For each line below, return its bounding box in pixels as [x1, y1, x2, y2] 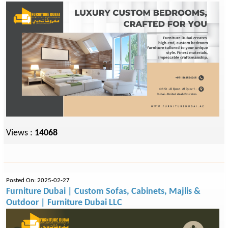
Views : [6, 128, 35, 138]
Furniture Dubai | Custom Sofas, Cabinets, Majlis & [6, 187, 201, 196]
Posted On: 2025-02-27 [6, 178, 70, 184]
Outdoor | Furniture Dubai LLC [6, 198, 122, 208]
